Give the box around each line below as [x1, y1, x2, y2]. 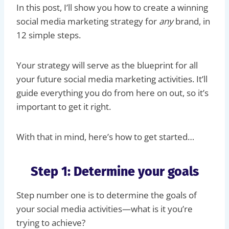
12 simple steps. [16, 29, 81, 41]
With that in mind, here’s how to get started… [16, 130, 194, 143]
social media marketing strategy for [16, 15, 159, 27]
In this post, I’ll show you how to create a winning [16, 1, 208, 13]
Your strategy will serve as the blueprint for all [16, 59, 198, 71]
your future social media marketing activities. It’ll [16, 73, 208, 85]
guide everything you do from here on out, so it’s [16, 86, 209, 99]
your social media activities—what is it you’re [16, 202, 193, 215]
